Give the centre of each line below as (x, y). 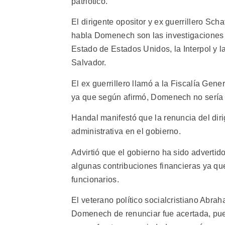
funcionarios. (95, 179)
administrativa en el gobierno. (126, 132)
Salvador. (89, 63)
